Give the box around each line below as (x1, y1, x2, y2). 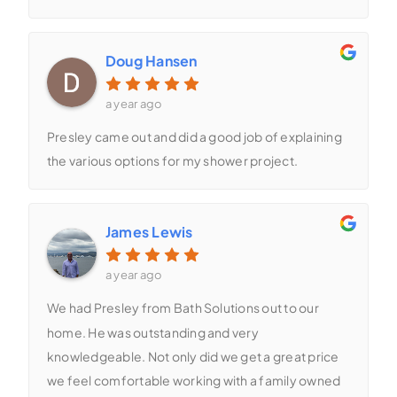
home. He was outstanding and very (46, 323, 259, 340)
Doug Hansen (105, 51, 198, 70)
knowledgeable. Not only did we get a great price (46, 348, 339, 365)
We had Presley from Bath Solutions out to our (46, 300, 319, 316)
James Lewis (105, 222, 193, 242)
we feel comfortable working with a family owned (46, 372, 341, 389)
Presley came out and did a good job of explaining (46, 128, 342, 145)
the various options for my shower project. (46, 152, 299, 169)
